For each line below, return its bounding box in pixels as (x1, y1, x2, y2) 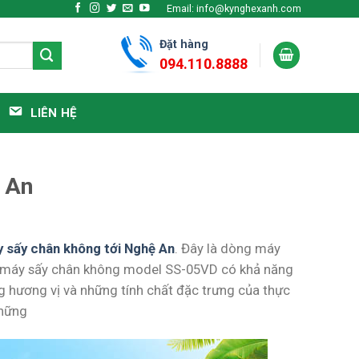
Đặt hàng (159, 38, 209, 50)
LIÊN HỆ (30, 106, 78, 120)
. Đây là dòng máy (175, 240, 280, 257)
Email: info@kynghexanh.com (166, 2, 301, 14)
